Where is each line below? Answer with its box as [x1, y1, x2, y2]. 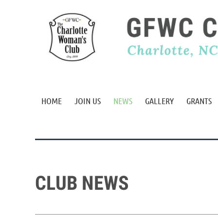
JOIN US [74, 95, 101, 106]
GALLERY [145, 95, 174, 106]
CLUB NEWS [35, 172, 129, 195]
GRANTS [186, 95, 212, 106]
